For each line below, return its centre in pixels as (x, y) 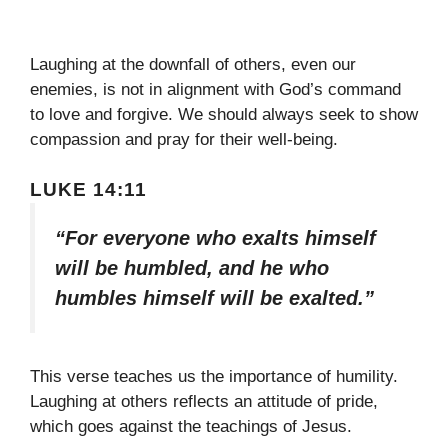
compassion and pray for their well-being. (184, 139)
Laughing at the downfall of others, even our (193, 64)
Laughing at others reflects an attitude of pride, (204, 402)
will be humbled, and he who (192, 268)
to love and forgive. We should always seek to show (224, 114)
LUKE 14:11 (88, 190)
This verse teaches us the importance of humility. (214, 377)
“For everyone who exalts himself (215, 238)
